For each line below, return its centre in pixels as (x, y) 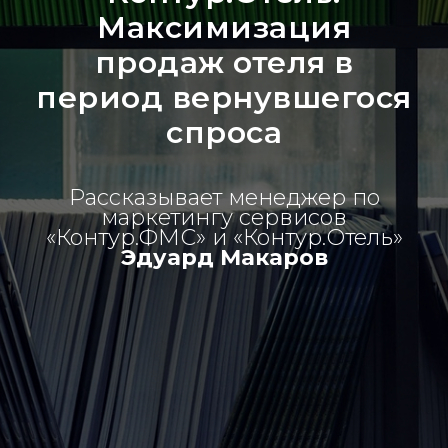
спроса (224, 132)
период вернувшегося (224, 97)
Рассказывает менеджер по (224, 197)
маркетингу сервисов (224, 217)
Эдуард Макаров (224, 257)
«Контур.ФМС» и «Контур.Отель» (224, 237)
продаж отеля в (224, 62)
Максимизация (224, 27)
